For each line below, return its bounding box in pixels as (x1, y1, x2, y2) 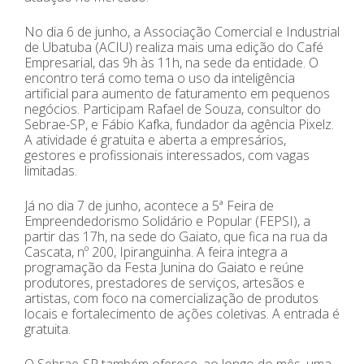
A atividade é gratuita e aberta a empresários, (24, 130, 286, 149)
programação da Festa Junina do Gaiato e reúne (24, 258, 304, 276)
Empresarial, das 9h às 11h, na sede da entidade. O (24, 53, 318, 71)
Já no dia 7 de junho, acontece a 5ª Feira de (24, 196, 274, 214)
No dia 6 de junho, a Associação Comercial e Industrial (24, 22, 340, 41)
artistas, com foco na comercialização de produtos (24, 288, 318, 307)
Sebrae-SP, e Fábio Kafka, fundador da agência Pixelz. (24, 115, 334, 133)
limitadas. (24, 161, 77, 180)
